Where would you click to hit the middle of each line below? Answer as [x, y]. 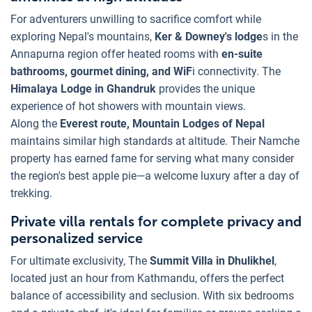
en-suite [242, 54]
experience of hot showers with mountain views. [128, 107]
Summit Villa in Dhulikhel [212, 261]
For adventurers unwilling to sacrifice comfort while [136, 19]
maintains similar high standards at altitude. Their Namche [155, 141]
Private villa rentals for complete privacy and [156, 222]
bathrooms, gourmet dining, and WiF [101, 72]
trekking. [31, 194]
